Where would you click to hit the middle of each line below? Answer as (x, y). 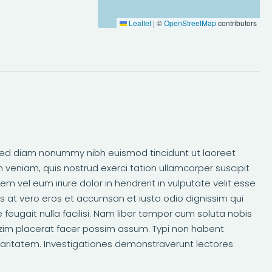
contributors (236, 22)
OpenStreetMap (190, 22)
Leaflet (139, 22)
